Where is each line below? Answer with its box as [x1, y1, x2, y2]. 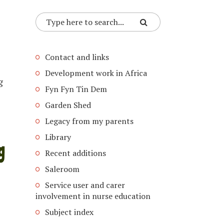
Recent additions [45, 147, 106, 158]
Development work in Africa [45, 67, 147, 78]
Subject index [45, 206, 93, 217]
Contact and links [45, 51, 109, 62]
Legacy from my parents [45, 115, 133, 126]
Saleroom [45, 163, 79, 174]
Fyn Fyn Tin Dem [45, 83, 107, 94]
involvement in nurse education [35, 190, 150, 201]
